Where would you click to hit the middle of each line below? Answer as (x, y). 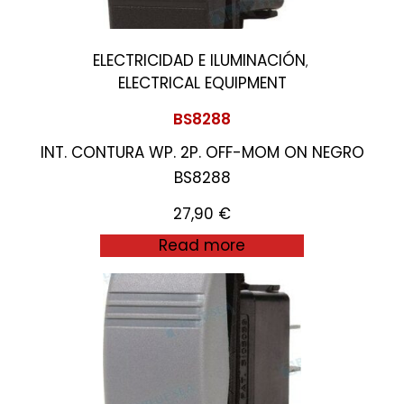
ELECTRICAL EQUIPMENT (202, 83)
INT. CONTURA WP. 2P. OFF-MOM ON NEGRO (202, 152)
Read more (202, 245)
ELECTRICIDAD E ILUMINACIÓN (199, 60)
